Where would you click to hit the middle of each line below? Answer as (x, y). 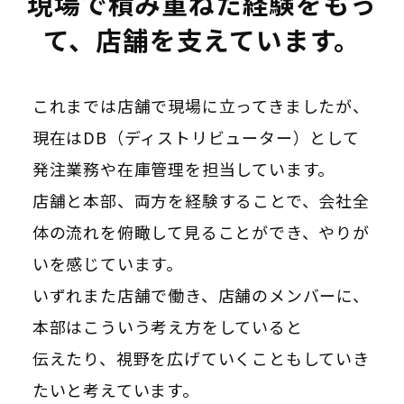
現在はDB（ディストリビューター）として (196, 138)
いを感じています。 (108, 264)
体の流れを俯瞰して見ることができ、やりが (201, 232)
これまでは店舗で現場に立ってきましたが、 (201, 106)
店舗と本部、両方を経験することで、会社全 (201, 201)
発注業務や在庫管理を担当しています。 (184, 169)
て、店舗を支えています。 (202, 40)
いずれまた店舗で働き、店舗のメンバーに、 (201, 295)
